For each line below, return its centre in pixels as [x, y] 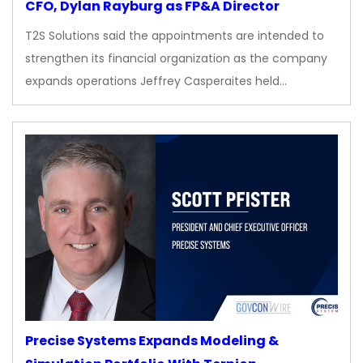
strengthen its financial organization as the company [176, 59]
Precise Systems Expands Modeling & [152, 340]
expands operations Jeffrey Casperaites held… [156, 81]
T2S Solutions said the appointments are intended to [175, 36]
